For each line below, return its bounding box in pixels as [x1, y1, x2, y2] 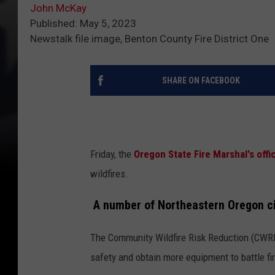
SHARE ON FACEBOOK [161, 76, 240, 86]
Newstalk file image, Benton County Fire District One [30, 33, 269, 45]
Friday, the [90, 148, 134, 161]
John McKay [30, 2, 87, 15]
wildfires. [90, 168, 128, 180]
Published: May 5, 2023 [30, 17, 136, 30]
